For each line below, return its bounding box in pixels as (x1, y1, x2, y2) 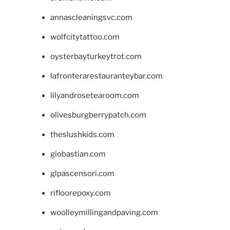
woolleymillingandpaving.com (50, 208, 158, 218)
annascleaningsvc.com (50, 13, 132, 23)
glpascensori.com (50, 169, 114, 179)
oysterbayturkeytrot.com (50, 52, 142, 62)
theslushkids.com (50, 130, 114, 140)
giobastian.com (50, 149, 106, 159)
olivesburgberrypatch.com (50, 110, 146, 120)
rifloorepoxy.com (50, 188, 111, 198)
